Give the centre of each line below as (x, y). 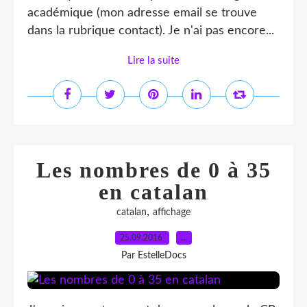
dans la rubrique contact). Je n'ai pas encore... (151, 31)
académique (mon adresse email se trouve (142, 13)
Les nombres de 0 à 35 (153, 170)
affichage (172, 212)
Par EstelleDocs (153, 256)
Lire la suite (153, 61)
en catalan (153, 192)
